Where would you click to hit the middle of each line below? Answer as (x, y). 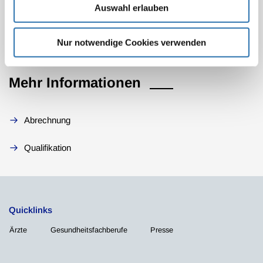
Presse (162, 230)
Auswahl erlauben (131, 8)
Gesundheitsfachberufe (89, 230)
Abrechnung (47, 120)
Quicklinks (31, 210)
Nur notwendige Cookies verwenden (131, 42)
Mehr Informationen (75, 82)
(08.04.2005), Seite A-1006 (77, 13)
